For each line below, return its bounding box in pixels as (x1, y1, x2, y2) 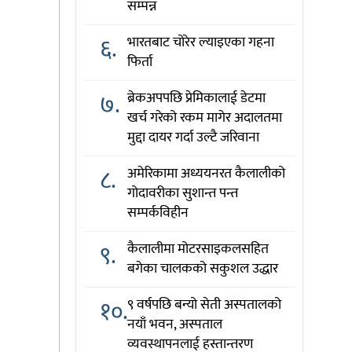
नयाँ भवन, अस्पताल (126, 313, 222, 336)
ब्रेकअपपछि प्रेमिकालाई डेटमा (126, 86, 266, 110)
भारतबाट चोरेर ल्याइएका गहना (126, 31, 274, 54)
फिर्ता (126, 50, 152, 74)
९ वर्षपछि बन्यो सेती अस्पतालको (126, 293, 281, 317)
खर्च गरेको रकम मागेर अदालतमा (126, 106, 282, 130)
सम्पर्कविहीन (126, 201, 189, 225)
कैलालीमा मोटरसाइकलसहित (126, 237, 269, 261)
